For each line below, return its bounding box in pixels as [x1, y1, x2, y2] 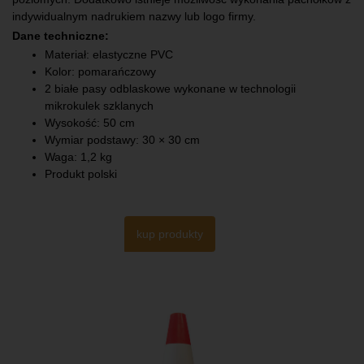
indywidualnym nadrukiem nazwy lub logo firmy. [12, 10, 256, 24]
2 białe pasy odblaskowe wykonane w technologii [45, 82, 296, 96]
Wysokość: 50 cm [45, 116, 135, 130]
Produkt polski [45, 167, 117, 181]
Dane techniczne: [12, 28, 109, 42]
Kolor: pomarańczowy [45, 65, 156, 79]
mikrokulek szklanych [45, 99, 154, 113]
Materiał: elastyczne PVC [45, 48, 173, 62]
